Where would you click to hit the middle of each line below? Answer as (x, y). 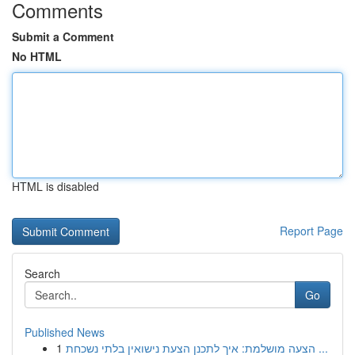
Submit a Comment (63, 36)
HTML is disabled (55, 186)
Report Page (311, 231)
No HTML (37, 56)
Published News (65, 332)
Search (42, 273)
